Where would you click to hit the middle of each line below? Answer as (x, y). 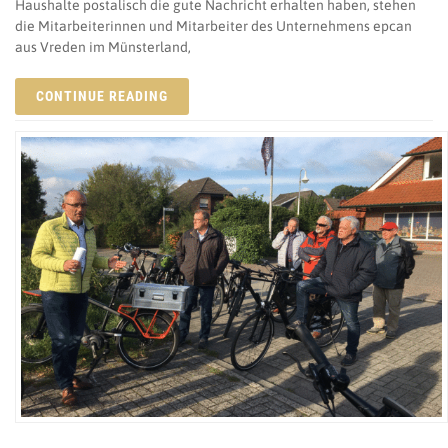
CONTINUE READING (102, 95)
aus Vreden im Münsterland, (103, 46)
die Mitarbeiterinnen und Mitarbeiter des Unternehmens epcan (213, 25)
